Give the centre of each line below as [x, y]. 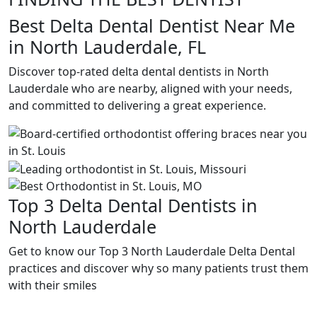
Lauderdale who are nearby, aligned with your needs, [150, 88]
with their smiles [53, 285]
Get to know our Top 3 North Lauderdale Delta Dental [152, 251]
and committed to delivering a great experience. [137, 105]
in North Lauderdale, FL [107, 47]
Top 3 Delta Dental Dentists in [133, 205]
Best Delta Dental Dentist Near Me [152, 25]
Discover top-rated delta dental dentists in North [139, 71]
